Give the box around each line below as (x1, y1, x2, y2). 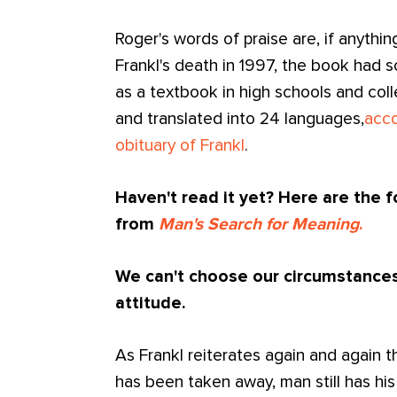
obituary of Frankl (115, 136, 245, 154)
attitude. (115, 294, 191, 312)
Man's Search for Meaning (159, 215, 360, 233)
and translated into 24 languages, (115, 110, 365, 128)
